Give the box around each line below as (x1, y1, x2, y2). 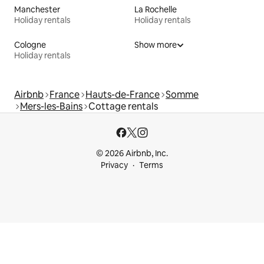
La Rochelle (134, 4, 177, 15)
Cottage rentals (88, 100, 158, 113)
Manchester (14, 4, 60, 15)
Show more (134, 39, 177, 50)
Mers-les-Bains (20, 100, 82, 113)
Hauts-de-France (85, 88, 160, 101)
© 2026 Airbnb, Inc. (96, 148, 168, 159)
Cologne (14, 39, 46, 50)
